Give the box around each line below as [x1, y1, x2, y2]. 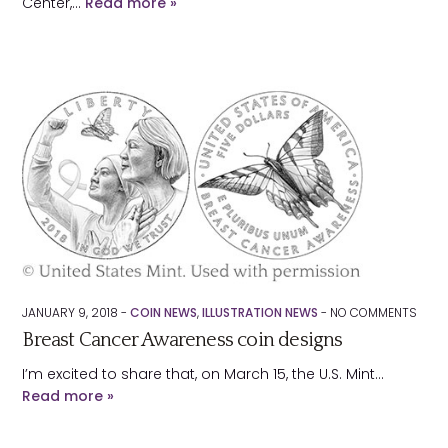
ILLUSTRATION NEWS [202, 304, 319, 321]
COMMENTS [347, 304, 418, 321]
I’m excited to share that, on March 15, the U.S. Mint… [22, 364, 385, 384]
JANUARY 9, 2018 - [22, 304, 131, 321]
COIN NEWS [130, 304, 198, 321]
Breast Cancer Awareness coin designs [22, 329, 343, 351]
